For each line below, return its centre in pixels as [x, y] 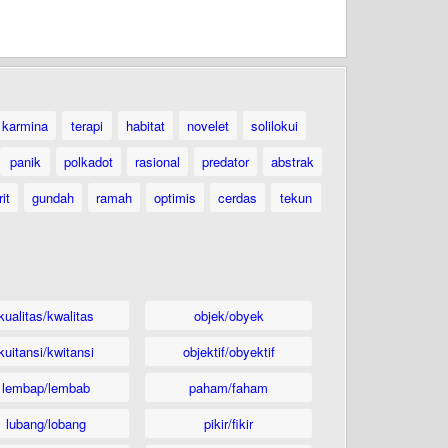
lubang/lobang [45, 423]
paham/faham [228, 387]
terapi [87, 125]
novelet [208, 125]
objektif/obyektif [228, 351]
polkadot [88, 161]
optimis [174, 197]
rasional [157, 161]
